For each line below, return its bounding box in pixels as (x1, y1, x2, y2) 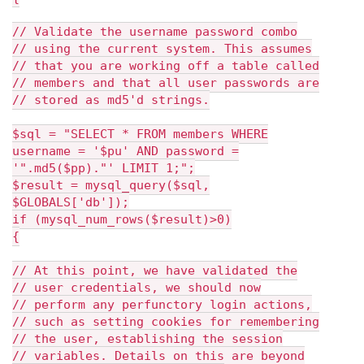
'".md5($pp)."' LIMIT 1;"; (12, 161, 195, 175)
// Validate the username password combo (12, 24, 297, 39)
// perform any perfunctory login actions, (12, 297, 312, 312)
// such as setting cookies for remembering (12, 314, 319, 329)
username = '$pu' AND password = (12, 144, 239, 158)
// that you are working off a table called (12, 58, 319, 73)
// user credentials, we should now (12, 280, 261, 295)
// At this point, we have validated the (12, 263, 297, 278)
